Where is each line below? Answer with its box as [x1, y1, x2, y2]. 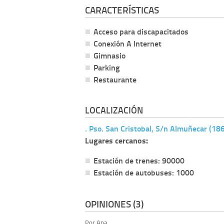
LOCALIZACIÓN [85, 103, 143, 116]
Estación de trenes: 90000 [93, 154, 184, 166]
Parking [93, 61, 119, 73]
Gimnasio [93, 49, 125, 61]
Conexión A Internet [93, 37, 161, 49]
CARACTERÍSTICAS [85, 2, 159, 16]
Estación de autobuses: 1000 [93, 166, 194, 178]
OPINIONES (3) [85, 197, 143, 211]
